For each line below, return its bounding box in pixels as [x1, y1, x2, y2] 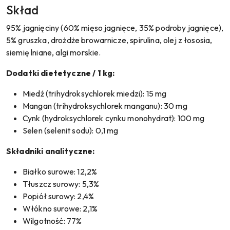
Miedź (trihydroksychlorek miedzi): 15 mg [23, 88, 167, 99]
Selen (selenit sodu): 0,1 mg [23, 125, 119, 136]
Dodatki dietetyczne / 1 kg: [6, 68, 115, 78]
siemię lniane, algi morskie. [6, 47, 101, 57]
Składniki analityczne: [6, 146, 95, 156]
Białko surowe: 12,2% [23, 166, 98, 177]
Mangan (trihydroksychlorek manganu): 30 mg [23, 101, 187, 111]
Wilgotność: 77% [23, 216, 82, 226]
